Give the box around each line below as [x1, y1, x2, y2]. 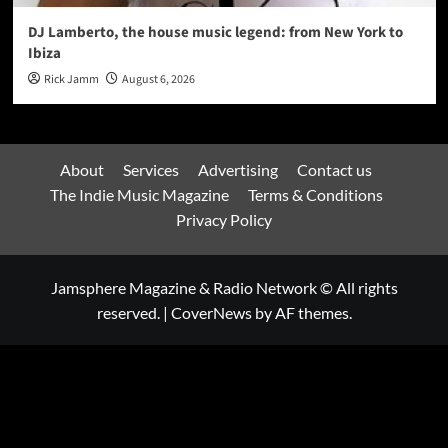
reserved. [96, 303, 163, 323]
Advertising [198, 160, 278, 180]
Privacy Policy [176, 210, 272, 230]
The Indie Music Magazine [49, 185, 229, 205]
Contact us [297, 160, 372, 180]
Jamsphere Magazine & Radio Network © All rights [50, 278, 398, 298]
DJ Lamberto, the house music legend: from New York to [27, 22, 403, 44]
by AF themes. [251, 303, 352, 323]
